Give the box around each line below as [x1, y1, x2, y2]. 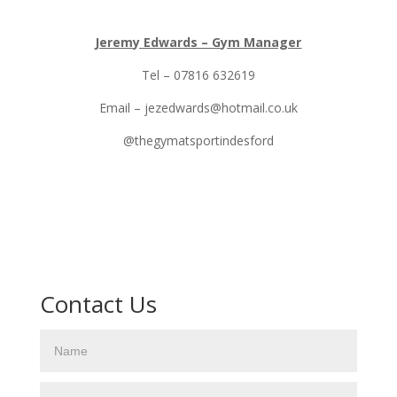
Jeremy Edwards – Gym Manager [95, 33, 302, 51]
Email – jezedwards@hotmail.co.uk [98, 98, 298, 116]
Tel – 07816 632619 [141, 66, 255, 83]
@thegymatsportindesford [122, 131, 274, 149]
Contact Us [39, 287, 157, 320]
